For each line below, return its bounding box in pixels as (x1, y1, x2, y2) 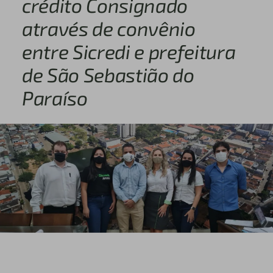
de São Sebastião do (21, 63, 194, 87)
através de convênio (21, 16, 196, 40)
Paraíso (21, 86, 88, 110)
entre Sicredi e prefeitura (21, 40, 236, 63)
